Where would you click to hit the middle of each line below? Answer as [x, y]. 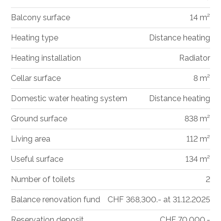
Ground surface [39, 119]
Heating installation [46, 58]
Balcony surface [41, 18]
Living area [31, 139]
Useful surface [37, 159]
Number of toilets [43, 180]
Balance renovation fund [56, 200]
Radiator [194, 58]
